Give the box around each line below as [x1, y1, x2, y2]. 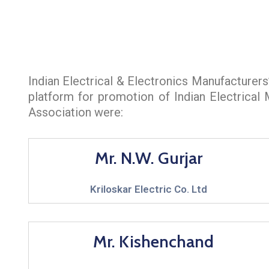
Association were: [28, 104, 123, 119]
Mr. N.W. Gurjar [95, 147, 203, 168]
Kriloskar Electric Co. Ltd [90, 183, 208, 195]
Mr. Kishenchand [92, 231, 214, 252]
